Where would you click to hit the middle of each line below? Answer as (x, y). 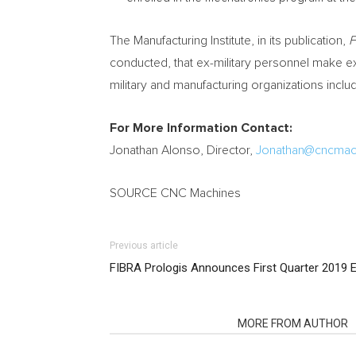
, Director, (228, 150)
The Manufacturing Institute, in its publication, (229, 41)
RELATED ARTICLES (169, 323)
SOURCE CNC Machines (175, 193)
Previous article (144, 246)
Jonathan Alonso (155, 150)
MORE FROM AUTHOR (293, 323)
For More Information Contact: (201, 128)
